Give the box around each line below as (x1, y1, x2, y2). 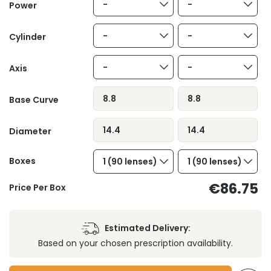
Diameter (9, 125, 51, 137)
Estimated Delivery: (104, 222, 191, 235)
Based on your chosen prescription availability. (38, 237, 233, 249)
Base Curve (9, 94, 59, 106)
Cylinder (9, 31, 46, 43)
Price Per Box (9, 181, 66, 194)
